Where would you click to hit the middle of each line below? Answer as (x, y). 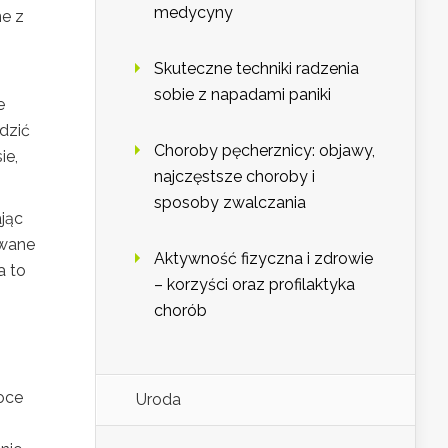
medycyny (193, 13)
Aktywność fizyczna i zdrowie (263, 259)
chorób (180, 311)
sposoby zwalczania (230, 203)
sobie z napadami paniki (242, 95)
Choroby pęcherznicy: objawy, (264, 151)
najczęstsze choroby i (234, 177)
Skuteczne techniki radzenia (256, 69)
